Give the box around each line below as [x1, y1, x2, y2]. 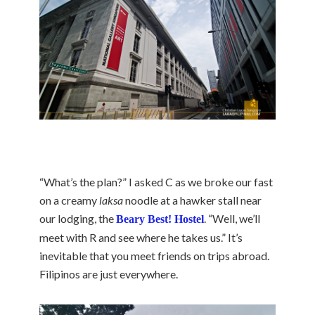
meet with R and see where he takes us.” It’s [39, 230, 243, 244]
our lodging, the [39, 211, 116, 225]
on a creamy [39, 193, 99, 207]
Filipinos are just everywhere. [39, 266, 178, 281]
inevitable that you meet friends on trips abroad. [39, 248, 269, 262]
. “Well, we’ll [204, 211, 260, 225]
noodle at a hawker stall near [123, 193, 262, 207]
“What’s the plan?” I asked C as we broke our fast [39, 174, 273, 188]
